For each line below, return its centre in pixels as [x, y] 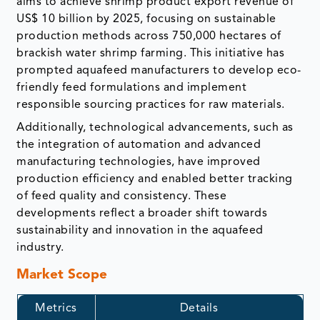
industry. [40, 248]
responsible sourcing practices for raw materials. [152, 105]
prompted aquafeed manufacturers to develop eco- [159, 71]
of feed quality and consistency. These [122, 197]
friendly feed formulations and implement [132, 88]
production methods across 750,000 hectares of [149, 37]
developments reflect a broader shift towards [142, 214]
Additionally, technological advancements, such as [155, 128]
